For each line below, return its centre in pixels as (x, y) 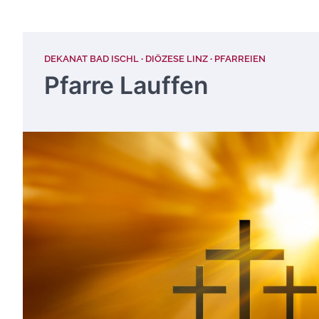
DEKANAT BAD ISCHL (91, 59)
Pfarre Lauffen (126, 85)
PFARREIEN (240, 59)
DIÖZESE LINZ (177, 59)
